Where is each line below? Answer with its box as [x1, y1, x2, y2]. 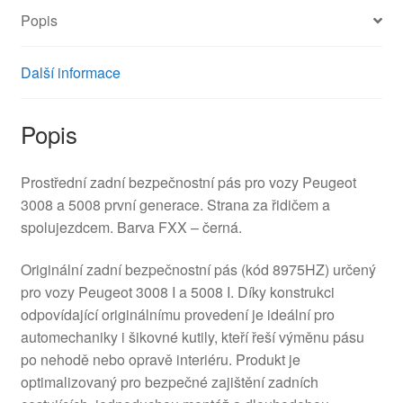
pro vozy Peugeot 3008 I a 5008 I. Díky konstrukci [20, 282, 335, 303]
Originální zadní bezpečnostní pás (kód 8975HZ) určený [20, 259, 376, 281]
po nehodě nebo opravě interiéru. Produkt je [20, 349, 300, 371]
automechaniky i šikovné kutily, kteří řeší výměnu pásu [20, 327, 364, 348]
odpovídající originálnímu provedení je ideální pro [20, 304, 335, 326]
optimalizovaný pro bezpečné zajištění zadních [20, 372, 318, 393]
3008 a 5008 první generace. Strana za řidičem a [20, 193, 330, 215]
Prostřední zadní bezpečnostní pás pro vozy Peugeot [20, 171, 356, 193]
